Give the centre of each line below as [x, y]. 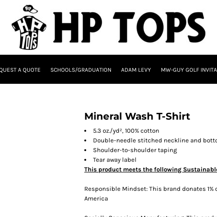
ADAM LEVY [136, 70]
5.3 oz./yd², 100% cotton [126, 131]
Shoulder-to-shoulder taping [135, 150]
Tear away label [115, 160]
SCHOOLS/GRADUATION [81, 70]
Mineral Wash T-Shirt [137, 116]
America [96, 198]
